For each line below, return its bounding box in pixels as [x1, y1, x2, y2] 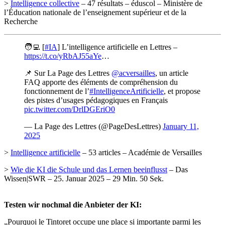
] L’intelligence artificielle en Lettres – [57, 43, 177, 52]
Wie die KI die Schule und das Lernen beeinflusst [11, 165, 167, 174]
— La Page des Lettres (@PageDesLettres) [24, 122, 163, 131]
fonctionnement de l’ [24, 87, 89, 96]
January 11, [163, 122, 199, 131]
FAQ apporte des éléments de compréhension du [24, 78, 178, 87]
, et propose [164, 87, 200, 96]
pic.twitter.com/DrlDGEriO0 [24, 105, 115, 114]
